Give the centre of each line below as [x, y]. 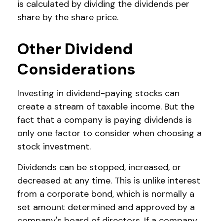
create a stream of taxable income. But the [106, 107]
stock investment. [54, 147]
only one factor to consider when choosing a [110, 133]
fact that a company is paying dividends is [105, 120]
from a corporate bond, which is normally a [106, 194]
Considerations [76, 69]
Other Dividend [75, 49]
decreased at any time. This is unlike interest [109, 181]
